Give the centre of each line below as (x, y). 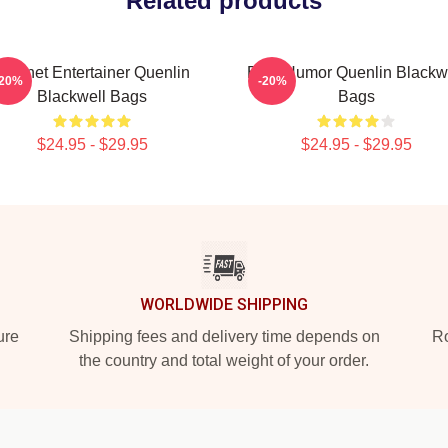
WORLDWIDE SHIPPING (224, 304)
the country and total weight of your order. (224, 360)
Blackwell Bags (92, 96)
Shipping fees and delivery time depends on (224, 336)
